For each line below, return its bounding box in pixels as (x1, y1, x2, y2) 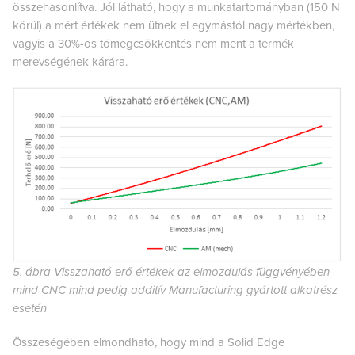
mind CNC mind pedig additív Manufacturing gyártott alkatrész (13, 282, 338, 297)
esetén (13, 300, 47, 315)
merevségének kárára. (13, 54, 128, 69)
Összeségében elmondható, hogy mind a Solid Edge (13, 334, 284, 349)
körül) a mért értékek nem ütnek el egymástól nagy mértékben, (13, 17, 334, 32)
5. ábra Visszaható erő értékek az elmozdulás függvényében (13, 264, 330, 279)
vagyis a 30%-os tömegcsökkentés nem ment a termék (13, 36, 294, 51)
